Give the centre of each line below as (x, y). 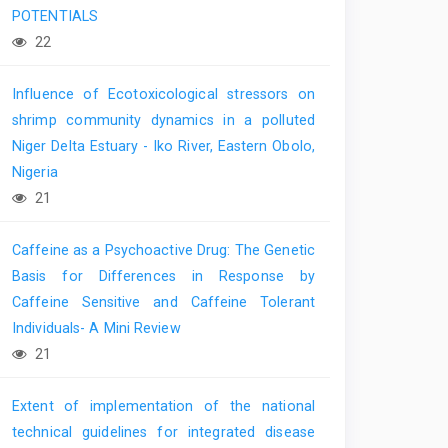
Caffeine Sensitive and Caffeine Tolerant (163, 301)
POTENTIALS (55, 15)
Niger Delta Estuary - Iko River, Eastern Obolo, (163, 145)
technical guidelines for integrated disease (163, 431)
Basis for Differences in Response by (163, 275)
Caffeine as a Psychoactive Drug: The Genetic (163, 249)
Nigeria (35, 171)
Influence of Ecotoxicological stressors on (163, 93)
